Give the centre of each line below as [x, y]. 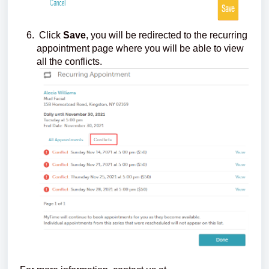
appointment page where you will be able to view [140, 48]
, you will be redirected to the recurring [167, 35]
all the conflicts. [69, 61]
